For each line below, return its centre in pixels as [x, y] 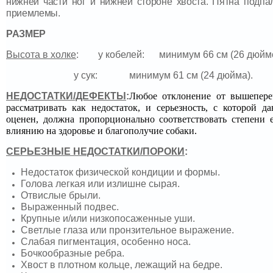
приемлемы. [33, 13]
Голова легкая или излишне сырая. [100, 184]
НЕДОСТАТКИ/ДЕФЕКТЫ [66, 96]
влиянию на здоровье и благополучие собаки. [101, 131]
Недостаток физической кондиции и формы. [120, 172]
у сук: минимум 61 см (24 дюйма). [162, 76]
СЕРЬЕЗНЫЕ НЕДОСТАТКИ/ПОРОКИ [95, 152]
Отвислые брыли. [61, 196]
